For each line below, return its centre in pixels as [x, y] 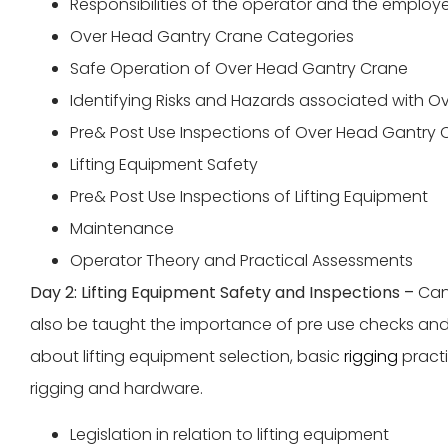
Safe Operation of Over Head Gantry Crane [239, 68]
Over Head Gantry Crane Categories [212, 36]
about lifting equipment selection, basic [187, 356]
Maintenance [122, 228]
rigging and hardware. [116, 388]
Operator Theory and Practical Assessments [241, 260]
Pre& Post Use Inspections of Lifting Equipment [249, 196]
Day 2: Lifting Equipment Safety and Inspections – [224, 292]
